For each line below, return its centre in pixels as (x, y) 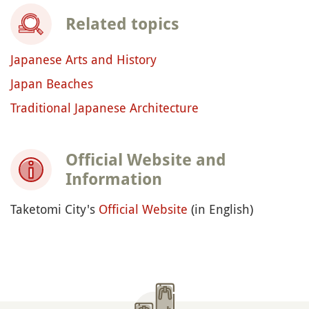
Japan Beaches (52, 83)
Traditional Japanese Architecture (104, 107)
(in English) (220, 209)
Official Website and (146, 160)
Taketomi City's (54, 209)
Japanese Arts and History (83, 59)
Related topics (122, 24)
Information (114, 179)
